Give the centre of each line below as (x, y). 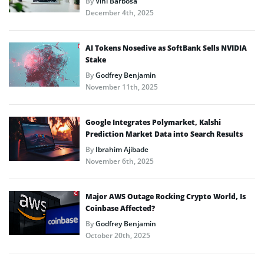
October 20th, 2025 (118, 235)
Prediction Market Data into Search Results (164, 134)
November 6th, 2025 (120, 161)
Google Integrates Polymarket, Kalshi (153, 122)
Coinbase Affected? (120, 208)
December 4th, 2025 (120, 12)
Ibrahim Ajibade (122, 149)
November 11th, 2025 (122, 87)
